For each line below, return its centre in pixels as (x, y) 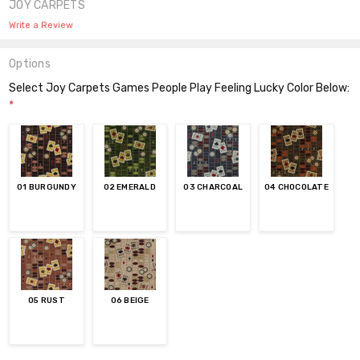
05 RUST (47, 300)
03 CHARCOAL (213, 187)
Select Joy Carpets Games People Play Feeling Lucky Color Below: (180, 88)
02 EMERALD (130, 187)
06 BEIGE (130, 300)
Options (30, 63)
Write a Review (41, 25)
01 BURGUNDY (47, 187)
